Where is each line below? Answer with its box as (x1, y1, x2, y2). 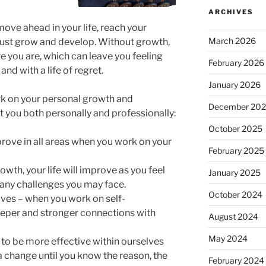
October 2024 (208, 189, 262, 199)
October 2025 (208, 123, 262, 134)
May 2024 (208, 233, 248, 243)
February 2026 (208, 57, 264, 68)
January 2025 (208, 167, 261, 178)
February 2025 (208, 145, 264, 156)
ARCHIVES (208, 7, 254, 16)
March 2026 (208, 35, 256, 46)
